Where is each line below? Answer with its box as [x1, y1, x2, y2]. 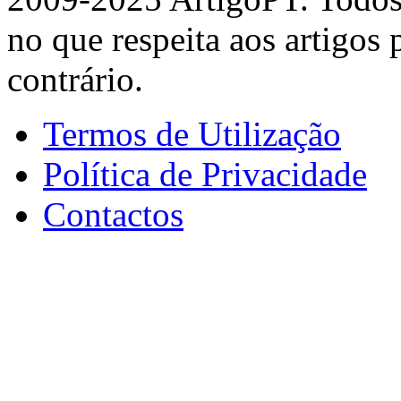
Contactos [43, 195, 183, 235]
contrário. [7, 60, 143, 99]
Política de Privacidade [43, 155, 367, 194]
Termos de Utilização [43, 115, 341, 154]
